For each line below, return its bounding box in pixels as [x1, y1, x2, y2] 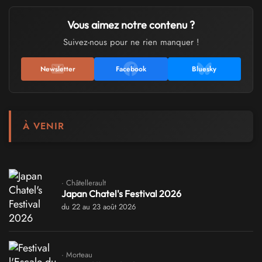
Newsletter [40, 63, 75, 74]
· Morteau [61, 249, 92, 260]
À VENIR [23, 119, 64, 133]
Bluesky [192, 63, 217, 74]
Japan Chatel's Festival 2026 [61, 187, 181, 199]
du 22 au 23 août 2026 [61, 201, 136, 212]
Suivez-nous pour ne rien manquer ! [63, 35, 199, 49]
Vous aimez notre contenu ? [67, 18, 195, 32]
